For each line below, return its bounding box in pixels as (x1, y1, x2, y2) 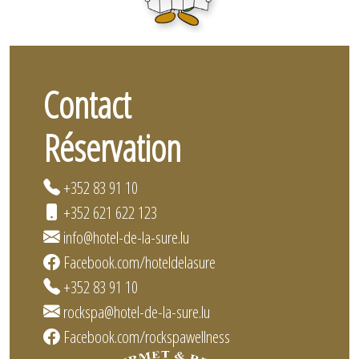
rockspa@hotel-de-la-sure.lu (63, 300, 210, 323)
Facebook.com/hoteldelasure (63, 250, 216, 273)
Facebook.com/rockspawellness (63, 325, 230, 348)
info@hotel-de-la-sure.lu (63, 225, 189, 248)
